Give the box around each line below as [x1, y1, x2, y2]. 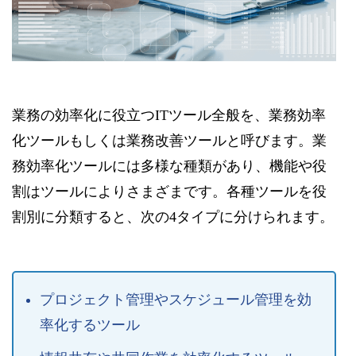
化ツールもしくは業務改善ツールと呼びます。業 [12, 132, 327, 149]
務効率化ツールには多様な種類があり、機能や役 [12, 157, 327, 174]
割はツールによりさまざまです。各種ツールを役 [12, 183, 327, 199]
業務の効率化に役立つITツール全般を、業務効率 [12, 106, 326, 123]
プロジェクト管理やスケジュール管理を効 [39, 291, 311, 308]
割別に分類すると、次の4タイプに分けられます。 [12, 208, 334, 225]
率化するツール [39, 316, 140, 333]
